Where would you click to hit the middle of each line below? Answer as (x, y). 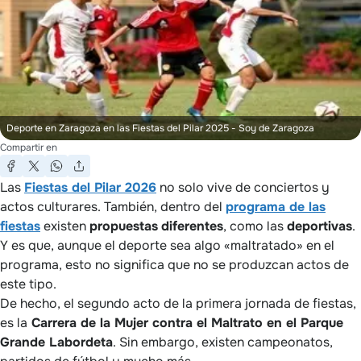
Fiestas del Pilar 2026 (90, 187)
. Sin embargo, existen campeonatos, (223, 342)
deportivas (320, 226)
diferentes (192, 226)
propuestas (124, 226)
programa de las (276, 206)
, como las (255, 226)
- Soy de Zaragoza (273, 128)
